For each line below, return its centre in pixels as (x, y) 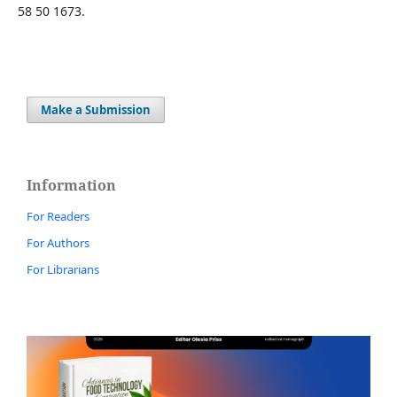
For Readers (58, 217)
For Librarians (63, 269)
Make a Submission (96, 110)
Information (71, 186)
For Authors (58, 243)
